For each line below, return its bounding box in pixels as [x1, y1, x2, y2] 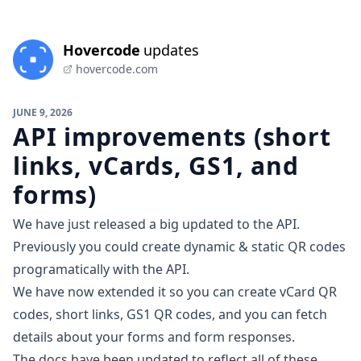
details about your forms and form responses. [13, 328, 295, 346]
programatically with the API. [13, 260, 189, 278]
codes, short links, [13, 305, 127, 323]
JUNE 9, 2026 [13, 106, 73, 119]
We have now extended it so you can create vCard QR [13, 283, 337, 301]
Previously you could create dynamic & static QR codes [13, 238, 346, 255]
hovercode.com [76, 61, 158, 77]
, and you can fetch [212, 305, 327, 323]
